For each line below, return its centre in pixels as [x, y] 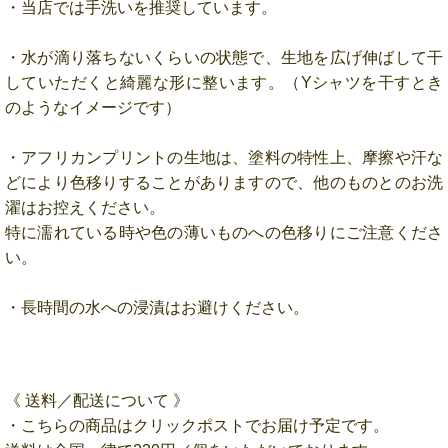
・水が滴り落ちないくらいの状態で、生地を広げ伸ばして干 [224, 58]
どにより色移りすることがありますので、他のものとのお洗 [224, 183]
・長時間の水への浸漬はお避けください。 [157, 308]
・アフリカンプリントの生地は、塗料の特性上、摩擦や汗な [224, 158]
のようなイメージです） [93, 108]
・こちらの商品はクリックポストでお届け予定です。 [197, 425]
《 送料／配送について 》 [97, 400]
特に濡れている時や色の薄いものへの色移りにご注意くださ [224, 233]
